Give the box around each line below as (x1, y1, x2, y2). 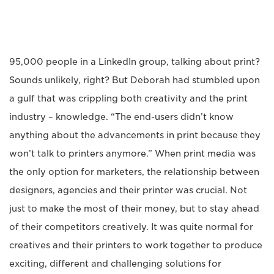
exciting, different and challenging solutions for (9, 259, 221, 268)
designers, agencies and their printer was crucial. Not (9, 185, 247, 195)
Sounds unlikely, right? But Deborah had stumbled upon (9, 75, 260, 85)
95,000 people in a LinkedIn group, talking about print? (9, 57, 260, 67)
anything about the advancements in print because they (9, 130, 261, 140)
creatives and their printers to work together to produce (9, 240, 262, 250)
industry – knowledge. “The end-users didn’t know (9, 112, 234, 122)
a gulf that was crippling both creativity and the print (9, 94, 248, 103)
